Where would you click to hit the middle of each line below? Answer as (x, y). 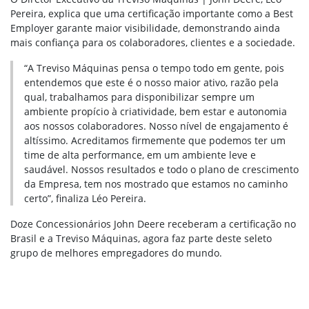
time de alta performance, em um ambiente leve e (140, 154)
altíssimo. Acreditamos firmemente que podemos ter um (155, 140)
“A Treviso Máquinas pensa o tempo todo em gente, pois (154, 68)
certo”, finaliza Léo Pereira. (85, 198)
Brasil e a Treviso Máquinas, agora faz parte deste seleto (141, 238)
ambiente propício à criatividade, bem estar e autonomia (156, 111)
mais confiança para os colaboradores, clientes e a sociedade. (153, 42)
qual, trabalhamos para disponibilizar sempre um (139, 97)
